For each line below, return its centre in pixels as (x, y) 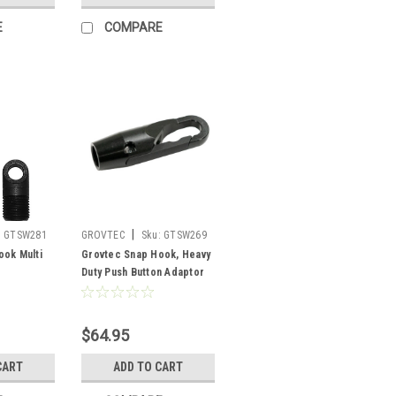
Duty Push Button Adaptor (143, 272)
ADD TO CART (148, 366)
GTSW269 (185, 235)
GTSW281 (25, 235)
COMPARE (133, 27)
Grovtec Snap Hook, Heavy (146, 254)
